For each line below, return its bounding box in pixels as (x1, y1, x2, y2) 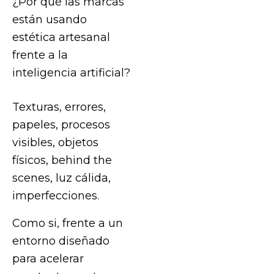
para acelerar (12, 251, 84, 265)
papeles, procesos (12, 118, 110, 131)
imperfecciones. (12, 189, 99, 202)
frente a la (12, 48, 68, 62)
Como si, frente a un (12, 216, 123, 229)
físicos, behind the (12, 154, 112, 167)
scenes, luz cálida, (12, 171, 111, 185)
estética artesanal (12, 31, 110, 44)
